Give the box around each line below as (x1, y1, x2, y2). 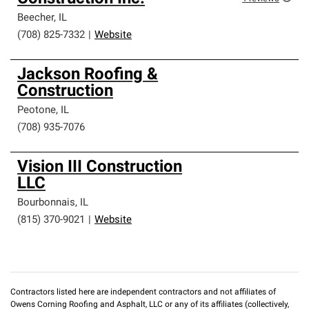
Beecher (17, 13, 54, 23)
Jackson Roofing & (17, 67, 158, 83)
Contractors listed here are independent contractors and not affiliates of (10, 288, 276, 297)
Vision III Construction (17, 159, 182, 176)
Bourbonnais (17, 198, 75, 208)
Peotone (17, 106, 56, 116)
